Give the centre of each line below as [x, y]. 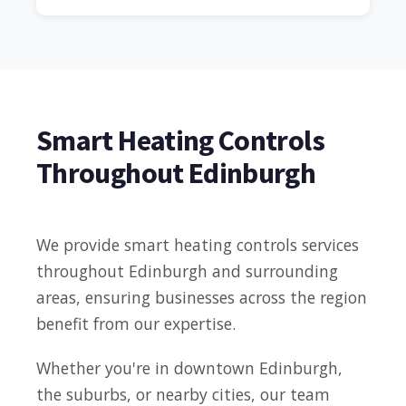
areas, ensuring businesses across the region [202, 298]
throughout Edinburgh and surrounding [187, 271]
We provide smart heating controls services [198, 245]
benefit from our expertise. [136, 324]
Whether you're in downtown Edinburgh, [189, 368]
